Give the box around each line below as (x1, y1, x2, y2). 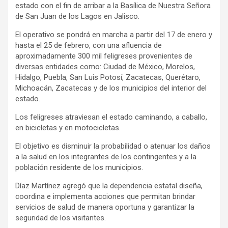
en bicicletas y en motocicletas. (15, 123, 121, 132)
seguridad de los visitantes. (15, 213, 106, 222)
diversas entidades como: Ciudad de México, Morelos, (15, 62, 195, 71)
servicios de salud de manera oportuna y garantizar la (15, 202, 194, 212)
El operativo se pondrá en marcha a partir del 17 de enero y (15, 30, 212, 39)
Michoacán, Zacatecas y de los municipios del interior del (15, 83, 207, 93)
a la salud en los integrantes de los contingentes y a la (15, 152, 196, 161)
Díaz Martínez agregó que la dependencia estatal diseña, (15, 181, 203, 190)
